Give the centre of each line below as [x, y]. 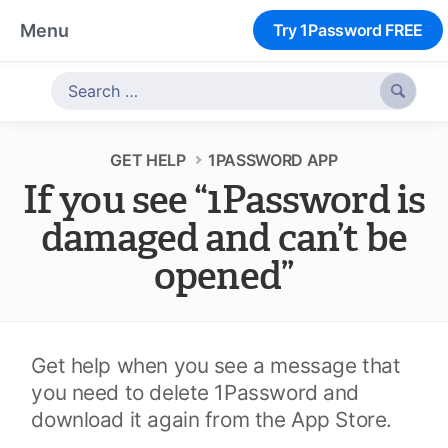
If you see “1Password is [224, 201]
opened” [224, 277]
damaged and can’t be [224, 239]
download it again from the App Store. [211, 419]
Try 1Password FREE [347, 30]
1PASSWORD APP [273, 160]
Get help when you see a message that [216, 365]
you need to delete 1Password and [195, 392]
